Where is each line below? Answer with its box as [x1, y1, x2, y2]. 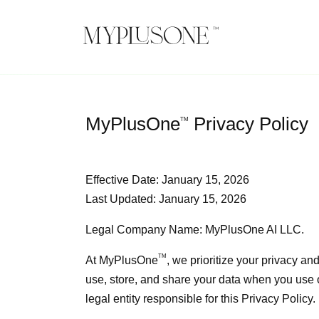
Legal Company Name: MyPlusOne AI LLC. [85, 224, 304, 236]
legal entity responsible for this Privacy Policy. [85, 293, 315, 305]
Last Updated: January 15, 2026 [85, 193, 246, 205]
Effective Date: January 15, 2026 [85, 174, 249, 186]
